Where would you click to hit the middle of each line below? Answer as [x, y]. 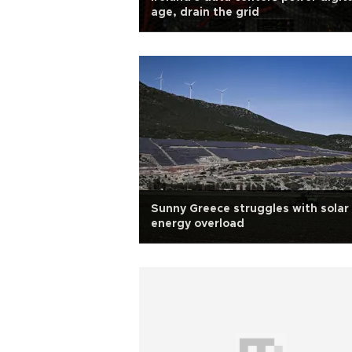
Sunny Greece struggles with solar [250, 209]
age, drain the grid [205, 13]
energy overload [198, 224]
